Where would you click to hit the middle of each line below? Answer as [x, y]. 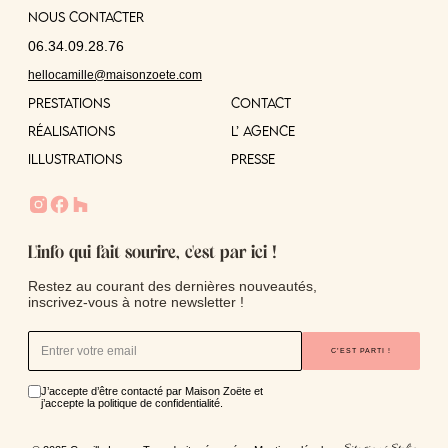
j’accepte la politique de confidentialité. [132, 403]
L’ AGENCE [263, 130]
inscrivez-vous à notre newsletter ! [136, 301]
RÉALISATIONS [71, 130]
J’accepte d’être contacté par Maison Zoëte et [152, 391]
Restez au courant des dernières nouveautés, [172, 285]
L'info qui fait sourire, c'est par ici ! [152, 253]
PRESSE [253, 158]
